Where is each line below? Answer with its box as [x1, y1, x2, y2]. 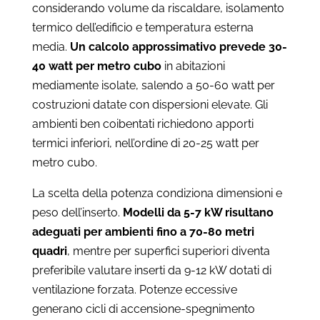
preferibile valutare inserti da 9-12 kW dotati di [31, 263, 271, 277]
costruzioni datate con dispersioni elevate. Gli [31, 97, 268, 111]
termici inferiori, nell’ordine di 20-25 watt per [31, 136, 259, 150]
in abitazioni [161, 59, 225, 73]
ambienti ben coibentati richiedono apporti [31, 116, 254, 131]
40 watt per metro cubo [31, 59, 161, 73]
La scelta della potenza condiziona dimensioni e [31, 186, 282, 200]
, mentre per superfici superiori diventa [66, 244, 270, 258]
